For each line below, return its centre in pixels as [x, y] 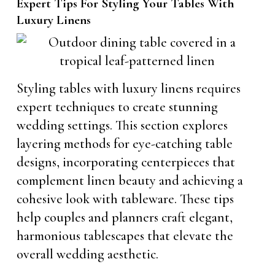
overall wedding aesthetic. [87, 254]
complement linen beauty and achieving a [130, 180]
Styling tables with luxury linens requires [128, 88]
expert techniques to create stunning [117, 107]
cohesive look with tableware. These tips [125, 199]
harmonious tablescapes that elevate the [125, 236]
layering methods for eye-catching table [124, 144]
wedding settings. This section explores [122, 125]
